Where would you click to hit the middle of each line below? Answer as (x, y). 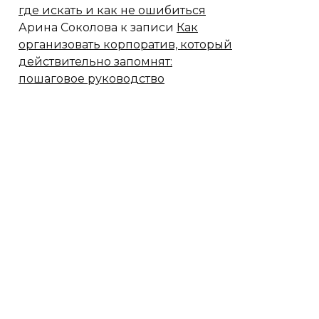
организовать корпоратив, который (125, 44)
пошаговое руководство (91, 78)
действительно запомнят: (95, 61)
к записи (147, 27)
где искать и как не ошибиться (112, 10)
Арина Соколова (68, 27)
